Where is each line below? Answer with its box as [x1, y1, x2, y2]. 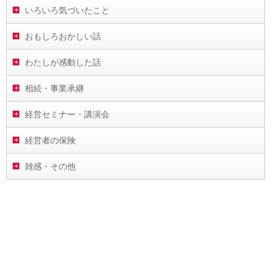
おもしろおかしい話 [25, 31, 101, 41]
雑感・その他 [25, 162, 76, 171]
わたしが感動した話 [25, 57, 101, 67]
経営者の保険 [25, 135, 76, 145]
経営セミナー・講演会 [25, 109, 109, 119]
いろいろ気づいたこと [25, 5, 109, 15]
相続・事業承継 [25, 83, 84, 93]
